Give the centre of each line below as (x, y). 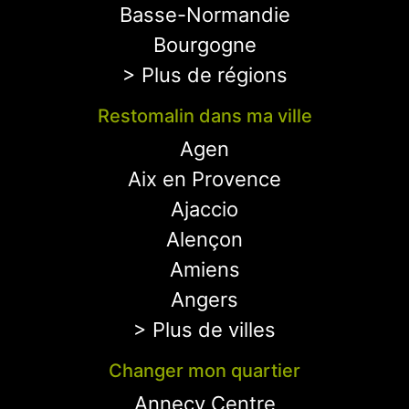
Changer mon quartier (204, 371)
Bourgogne (204, 45)
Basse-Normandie (204, 15)
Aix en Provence (204, 179)
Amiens (204, 269)
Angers (204, 299)
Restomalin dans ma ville (204, 116)
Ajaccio (204, 209)
